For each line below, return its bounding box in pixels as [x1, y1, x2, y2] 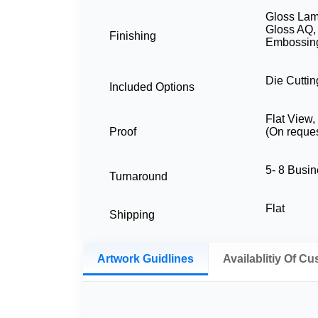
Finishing [109, 30, 156, 43]
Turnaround [109, 170, 168, 183]
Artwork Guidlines [97, 253, 194, 265]
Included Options [109, 81, 194, 94]
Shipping [109, 209, 155, 221]
